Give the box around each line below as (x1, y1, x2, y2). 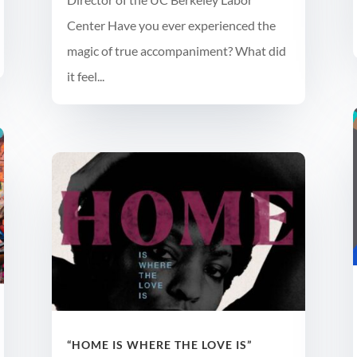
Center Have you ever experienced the (66, 18, 276, 33)
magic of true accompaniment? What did (66, 43, 286, 59)
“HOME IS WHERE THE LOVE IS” (66, 338, 252, 352)
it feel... (66, 69, 104, 84)
